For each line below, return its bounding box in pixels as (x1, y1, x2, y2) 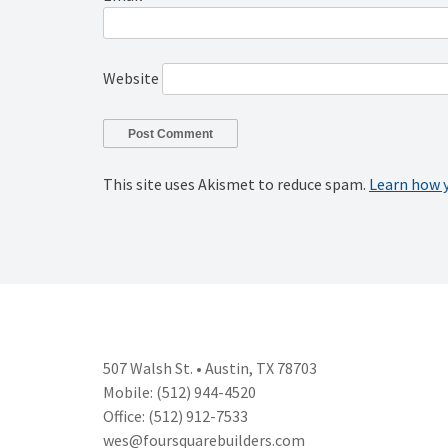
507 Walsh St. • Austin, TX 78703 (103, 357, 317, 378)
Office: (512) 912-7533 (103, 405, 248, 426)
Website (103, 68, 159, 89)
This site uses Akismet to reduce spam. (103, 173, 369, 194)
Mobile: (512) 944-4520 (103, 381, 256, 402)
